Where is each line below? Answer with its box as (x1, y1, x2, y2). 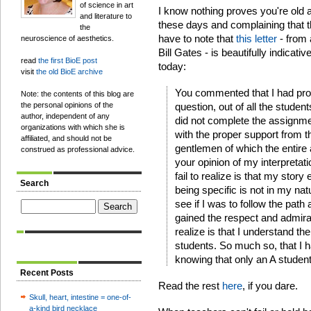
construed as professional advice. (21, 145, 135, 153)
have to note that (158, 33, 236, 44)
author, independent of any (21, 112, 110, 120)
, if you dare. (242, 280, 298, 292)
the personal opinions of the (21, 101, 113, 109)
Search (20, 178, 49, 188)
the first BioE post (38, 56, 97, 65)
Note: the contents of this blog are (21, 90, 134, 98)
